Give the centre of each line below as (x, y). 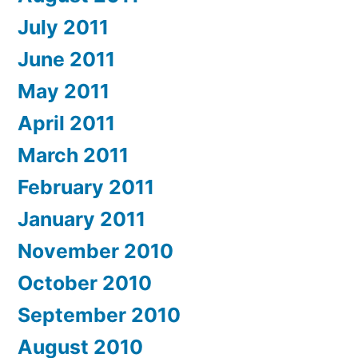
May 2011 (64, 91)
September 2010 (99, 314)
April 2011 (66, 123)
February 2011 (86, 187)
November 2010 (95, 251)
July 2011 (63, 27)
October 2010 (85, 282)
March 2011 (73, 155)
